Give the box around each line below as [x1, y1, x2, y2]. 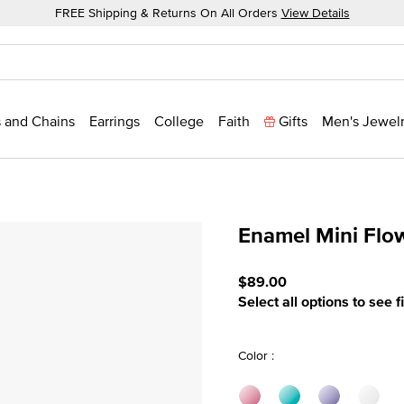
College [154, 111, 204, 131]
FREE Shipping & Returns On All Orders [54, 4, 281, 22]
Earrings [89, 111, 140, 131]
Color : [238, 345, 274, 364]
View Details [280, 4, 350, 22]
